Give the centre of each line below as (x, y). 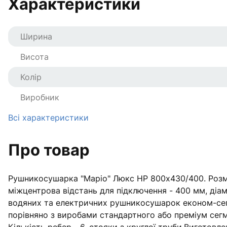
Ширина (36, 36)
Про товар (49, 150)
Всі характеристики (48, 118)
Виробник (40, 97)
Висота (34, 57)
